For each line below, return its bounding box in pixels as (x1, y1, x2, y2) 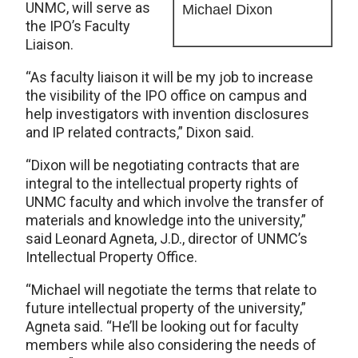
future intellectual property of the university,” (26, 300, 306, 316)
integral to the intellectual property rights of (26, 175, 299, 192)
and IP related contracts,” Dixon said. (26, 124, 254, 141)
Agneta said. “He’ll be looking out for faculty (26, 318, 299, 335)
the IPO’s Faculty (26, 18, 130, 34)
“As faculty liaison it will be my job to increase (26, 69, 313, 86)
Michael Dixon (182, 2, 272, 18)
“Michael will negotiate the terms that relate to (26, 281, 316, 298)
